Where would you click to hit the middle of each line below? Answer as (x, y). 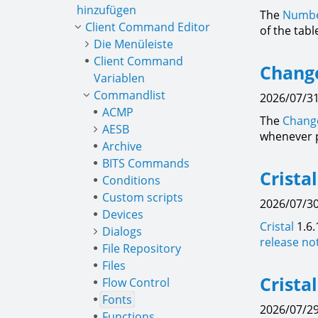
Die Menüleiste (133, 44)
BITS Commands (146, 163)
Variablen (119, 78)
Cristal (277, 226)
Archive (122, 146)
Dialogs (122, 231)
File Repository (142, 248)
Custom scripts (143, 197)
